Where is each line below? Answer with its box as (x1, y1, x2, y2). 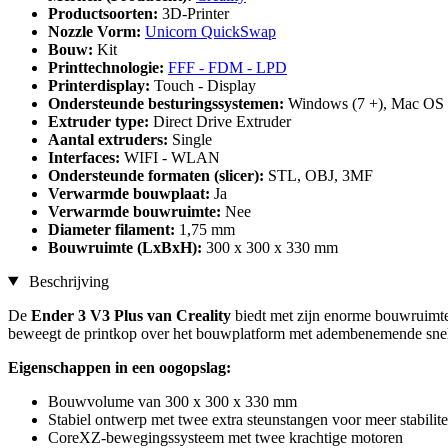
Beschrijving (24, 272, 109, 290)
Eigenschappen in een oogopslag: (8, 358, 231, 376)
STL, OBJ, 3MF (268, 166, 373, 184)
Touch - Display (154, 76, 256, 94)
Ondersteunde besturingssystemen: (48, 94, 288, 112)
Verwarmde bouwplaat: (48, 184, 214, 202)
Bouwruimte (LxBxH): (48, 238, 206, 256)
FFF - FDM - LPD (168, 58, 287, 76)
